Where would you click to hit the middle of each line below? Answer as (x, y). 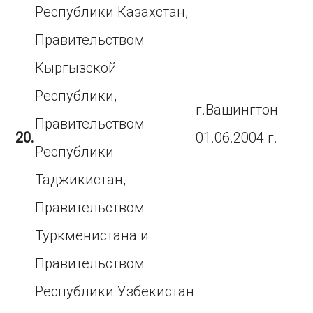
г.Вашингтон (237, 110)
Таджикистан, (81, 180)
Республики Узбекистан (115, 291)
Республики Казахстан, (112, 12)
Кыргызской (76, 68)
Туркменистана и (92, 235)
